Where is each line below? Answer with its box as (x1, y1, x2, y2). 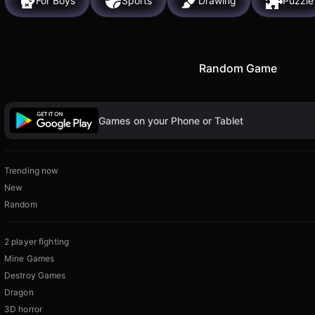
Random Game (198, 60, 277, 75)
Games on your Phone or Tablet (98, 114, 243, 127)
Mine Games (4, 253, 55, 264)
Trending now (4, 165, 59, 176)
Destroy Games (4, 270, 66, 281)
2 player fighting (4, 236, 70, 247)
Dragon (4, 287, 34, 298)
